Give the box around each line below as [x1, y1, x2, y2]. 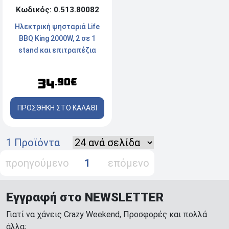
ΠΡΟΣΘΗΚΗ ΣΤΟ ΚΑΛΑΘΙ [17, 104, 97, 112]
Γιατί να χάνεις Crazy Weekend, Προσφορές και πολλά [6, 210, 207, 220]
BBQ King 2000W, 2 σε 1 [19, 34, 96, 43]
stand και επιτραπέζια [18, 46, 96, 55]
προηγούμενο [5, 157, 82, 170]
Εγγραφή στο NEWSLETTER [6, 190, 164, 205]
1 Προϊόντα [6, 136, 70, 149]
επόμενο [93, 157, 149, 170]
